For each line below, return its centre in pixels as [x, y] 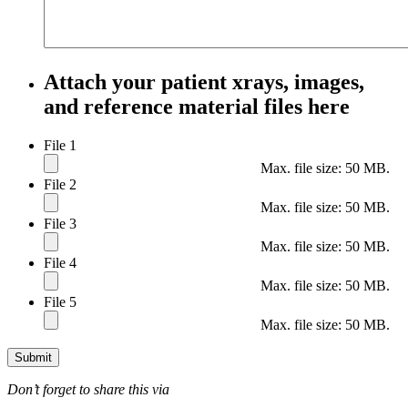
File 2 [60, 185]
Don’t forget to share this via [88, 390]
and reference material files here [197, 107]
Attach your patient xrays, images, [204, 82]
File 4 [60, 263]
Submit [33, 358]
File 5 [60, 302]
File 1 [60, 146]
